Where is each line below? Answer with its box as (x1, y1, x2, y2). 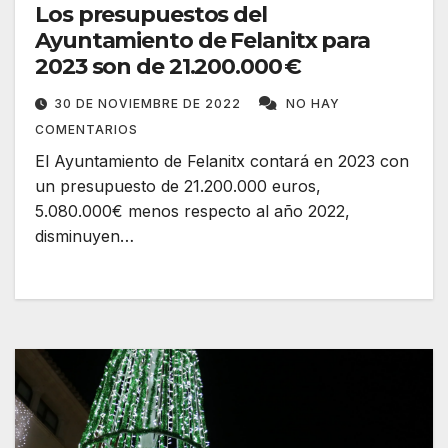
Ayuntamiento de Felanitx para (35, 27, 371, 55)
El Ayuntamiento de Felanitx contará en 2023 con (35, 151, 409, 172)
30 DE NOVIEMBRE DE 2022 (54, 96, 245, 112)
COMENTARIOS (35, 122, 138, 138)
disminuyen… (35, 226, 134, 247)
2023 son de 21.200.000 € (35, 53, 301, 81)
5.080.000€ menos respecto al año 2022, (35, 201, 350, 222)
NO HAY (286, 96, 340, 112)
